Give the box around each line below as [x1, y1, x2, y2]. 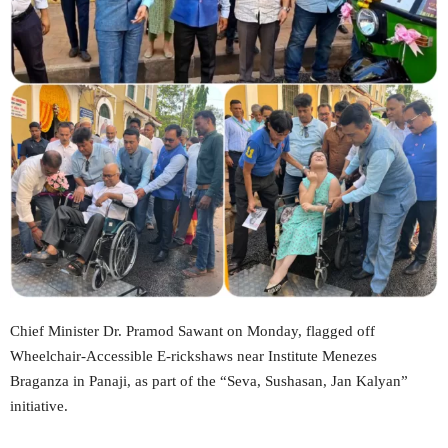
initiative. [10, 398, 68, 414]
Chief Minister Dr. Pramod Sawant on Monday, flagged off [10, 323, 375, 339]
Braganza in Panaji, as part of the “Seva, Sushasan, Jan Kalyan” [10, 373, 408, 389]
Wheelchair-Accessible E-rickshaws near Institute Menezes [10, 348, 377, 364]
